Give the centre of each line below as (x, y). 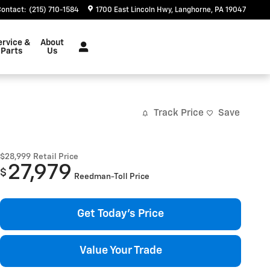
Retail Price (56, 156)
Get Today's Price (121, 214)
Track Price (179, 113)
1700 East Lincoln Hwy (133, 10)
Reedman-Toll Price (112, 176)
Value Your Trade (121, 250)
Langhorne (193, 10)
